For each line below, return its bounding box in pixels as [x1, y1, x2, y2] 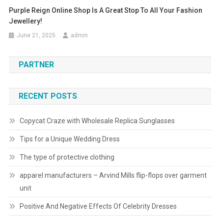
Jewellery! [9, 17, 43, 26]
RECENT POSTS [18, 91, 77, 101]
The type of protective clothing [19, 153, 114, 162]
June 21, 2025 [17, 32, 56, 39]
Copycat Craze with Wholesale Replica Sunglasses [19, 117, 175, 125]
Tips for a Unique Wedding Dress [19, 135, 120, 143]
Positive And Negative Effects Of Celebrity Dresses [19, 202, 177, 211]
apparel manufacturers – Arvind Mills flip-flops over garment [19, 171, 207, 180]
